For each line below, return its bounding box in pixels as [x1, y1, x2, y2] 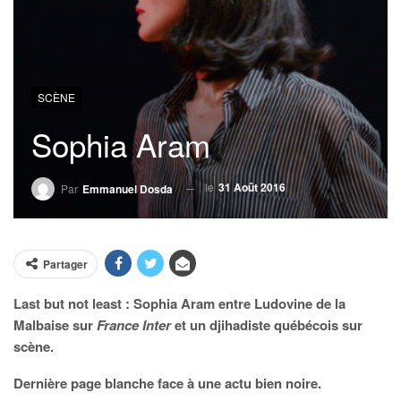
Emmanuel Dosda [82, 181, 173, 197]
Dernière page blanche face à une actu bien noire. [13, 373, 321, 393]
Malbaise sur [13, 315, 97, 335]
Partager [43, 256, 88, 272]
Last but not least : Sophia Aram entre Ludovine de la [13, 294, 346, 313]
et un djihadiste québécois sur [171, 315, 363, 335]
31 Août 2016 [218, 179, 286, 196]
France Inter [97, 315, 171, 335]
